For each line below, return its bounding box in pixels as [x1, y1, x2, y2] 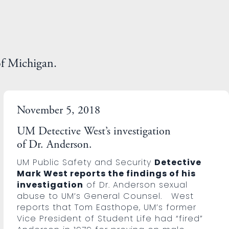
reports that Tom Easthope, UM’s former [17, 201, 197, 213]
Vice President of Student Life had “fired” [17, 212, 203, 224]
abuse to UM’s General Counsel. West [17, 190, 194, 202]
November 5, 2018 [17, 105, 101, 117]
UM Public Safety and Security [17, 156, 155, 168]
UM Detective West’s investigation [17, 126, 171, 138]
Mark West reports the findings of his [17, 167, 196, 179]
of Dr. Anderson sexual [83, 178, 188, 191]
